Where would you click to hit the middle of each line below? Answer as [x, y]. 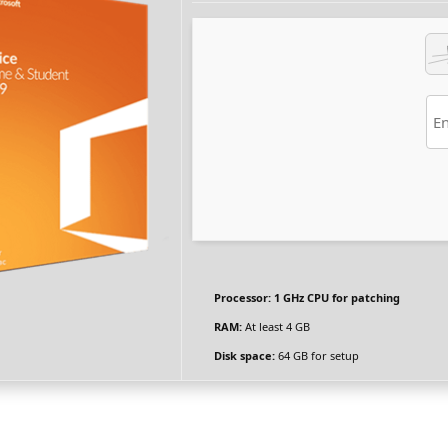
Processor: [242, 298]
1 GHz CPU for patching [335, 298]
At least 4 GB [276, 327]
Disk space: [244, 356]
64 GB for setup [317, 356]
